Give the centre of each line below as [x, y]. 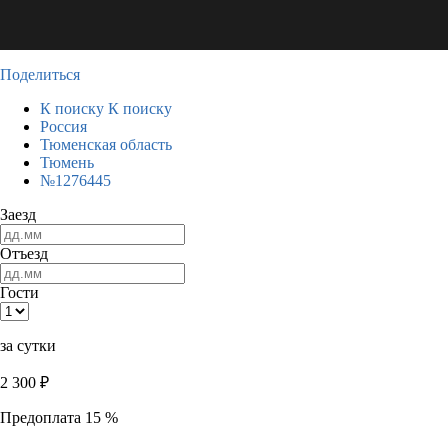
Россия [63, 126]
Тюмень [67, 162]
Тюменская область [106, 144]
